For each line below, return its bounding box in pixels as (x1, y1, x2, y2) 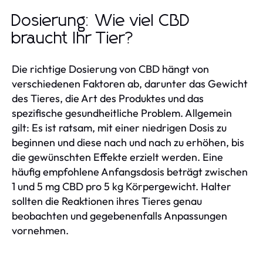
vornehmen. (12, 223, 69, 237)
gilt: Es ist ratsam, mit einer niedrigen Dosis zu (12, 120, 227, 134)
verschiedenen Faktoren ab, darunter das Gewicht (12, 76, 248, 90)
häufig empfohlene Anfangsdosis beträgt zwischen (12, 164, 248, 178)
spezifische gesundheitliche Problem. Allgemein (12, 106, 232, 120)
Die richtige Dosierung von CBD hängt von (12, 62, 209, 76)
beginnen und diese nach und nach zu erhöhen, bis (12, 135, 244, 149)
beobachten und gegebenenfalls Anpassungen (12, 208, 227, 222)
